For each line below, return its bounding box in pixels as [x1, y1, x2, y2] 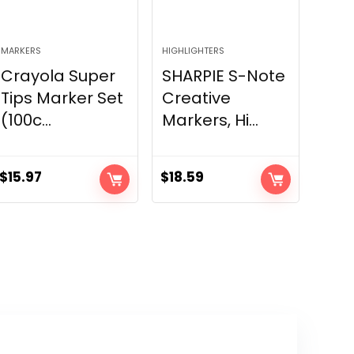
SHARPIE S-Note [162, 65, 286, 88]
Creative [162, 87, 232, 110]
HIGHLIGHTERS [162, 44, 225, 58]
